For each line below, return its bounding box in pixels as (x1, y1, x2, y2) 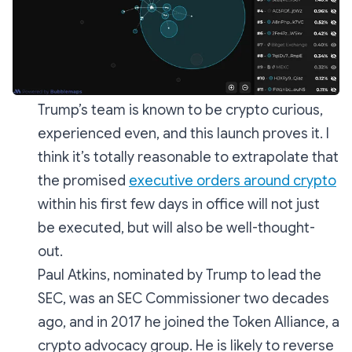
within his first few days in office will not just (38, 196, 320, 214)
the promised (38, 172, 129, 190)
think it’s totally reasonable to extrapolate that (38, 148, 339, 167)
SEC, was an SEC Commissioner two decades (38, 290, 329, 308)
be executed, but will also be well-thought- (38, 219, 315, 237)
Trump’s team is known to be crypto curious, (38, 101, 323, 119)
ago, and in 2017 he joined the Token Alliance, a (38, 313, 339, 332)
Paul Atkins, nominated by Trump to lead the (38, 266, 321, 284)
